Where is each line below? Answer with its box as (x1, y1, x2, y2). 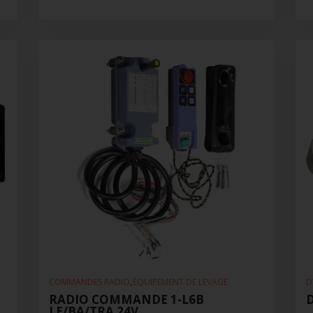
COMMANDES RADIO (48, 276, 130, 289)
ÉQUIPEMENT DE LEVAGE (132, 276, 228, 289)
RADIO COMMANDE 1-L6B (48, 291, 204, 308)
